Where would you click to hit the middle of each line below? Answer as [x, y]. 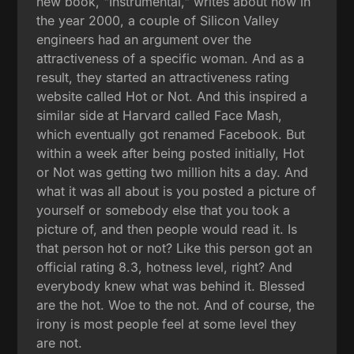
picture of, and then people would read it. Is [167, 229]
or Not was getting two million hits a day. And [173, 172]
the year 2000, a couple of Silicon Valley [158, 20]
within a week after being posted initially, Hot [171, 153]
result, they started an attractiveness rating [163, 77]
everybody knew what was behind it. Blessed [171, 286]
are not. [60, 343]
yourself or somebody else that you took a [164, 210]
